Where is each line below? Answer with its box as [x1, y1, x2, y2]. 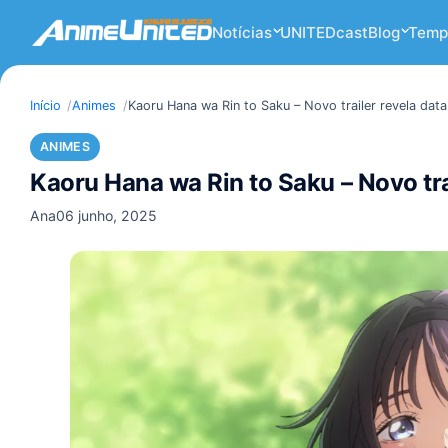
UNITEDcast [279, 23, 368, 42]
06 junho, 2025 [56, 206, 157, 224]
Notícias [212, 23, 272, 42]
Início [30, 98, 61, 113]
